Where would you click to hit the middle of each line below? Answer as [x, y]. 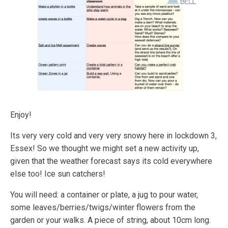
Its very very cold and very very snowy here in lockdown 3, [113, 135]
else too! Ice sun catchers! [58, 174]
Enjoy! [21, 115]
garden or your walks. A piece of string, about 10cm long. [110, 220]
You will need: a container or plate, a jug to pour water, [104, 194]
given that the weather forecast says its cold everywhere [111, 161]
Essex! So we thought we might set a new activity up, [105, 148]
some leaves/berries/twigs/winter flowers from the [103, 207]
